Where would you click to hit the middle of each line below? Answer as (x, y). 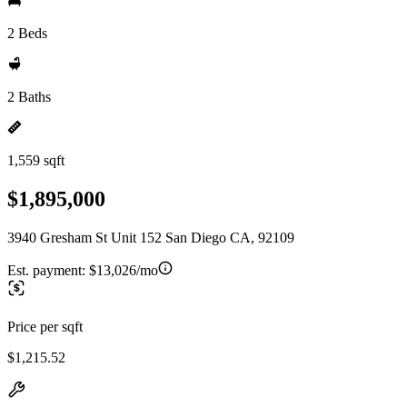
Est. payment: (48, 270)
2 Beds (27, 33)
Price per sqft (45, 326)
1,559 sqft (36, 160)
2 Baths (29, 97)
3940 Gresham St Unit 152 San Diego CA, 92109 (151, 237)
